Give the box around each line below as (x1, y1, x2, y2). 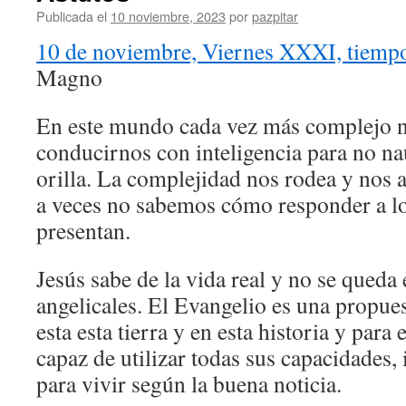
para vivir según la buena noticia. (36, 368, 342, 399)
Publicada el (36, 6, 107, 25)
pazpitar (252, 6, 298, 25)
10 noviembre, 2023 (111, 6, 226, 25)
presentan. (36, 215, 130, 246)
